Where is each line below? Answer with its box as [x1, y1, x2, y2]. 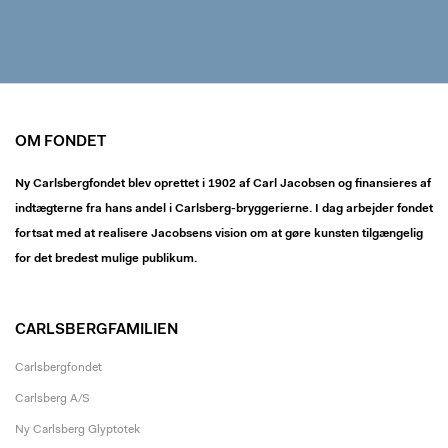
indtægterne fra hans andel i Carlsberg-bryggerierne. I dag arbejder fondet [15, 203, 433, 215]
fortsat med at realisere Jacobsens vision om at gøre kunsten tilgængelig [15, 228, 423, 240]
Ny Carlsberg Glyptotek [15, 424, 140, 436]
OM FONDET [15, 135, 106, 150]
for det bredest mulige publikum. [15, 253, 197, 265]
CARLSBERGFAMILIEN [15, 323, 178, 338]
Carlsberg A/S [15, 393, 90, 405]
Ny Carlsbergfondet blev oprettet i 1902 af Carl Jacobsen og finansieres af [15, 178, 431, 190]
